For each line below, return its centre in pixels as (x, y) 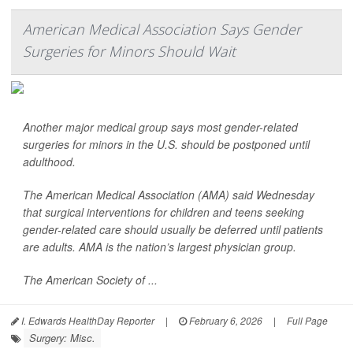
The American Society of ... (90, 280)
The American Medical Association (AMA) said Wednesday (169, 195)
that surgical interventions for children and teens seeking (163, 212)
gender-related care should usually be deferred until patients (173, 230)
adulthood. (49, 162)
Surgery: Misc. (62, 338)
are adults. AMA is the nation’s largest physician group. (160, 247)
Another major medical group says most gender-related (160, 127)
